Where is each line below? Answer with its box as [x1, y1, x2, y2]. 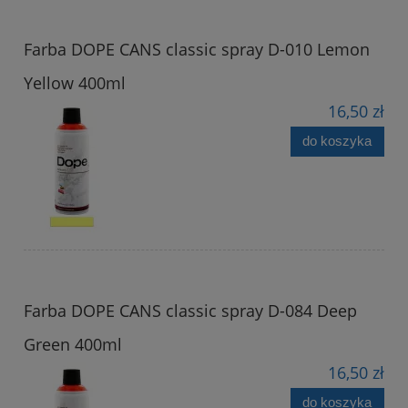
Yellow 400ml [24, 71, 126, 94]
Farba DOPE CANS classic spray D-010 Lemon [24, 37, 370, 60]
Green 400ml [24, 332, 122, 355]
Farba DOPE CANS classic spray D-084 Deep [24, 299, 357, 321]
